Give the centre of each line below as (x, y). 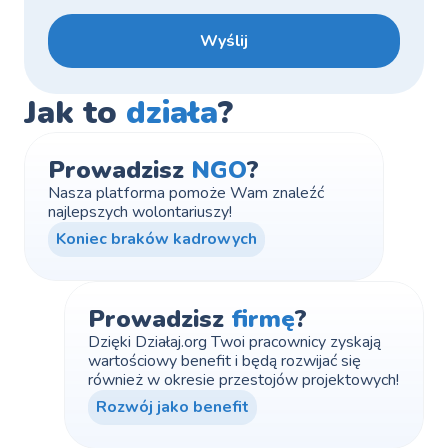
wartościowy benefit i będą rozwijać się (224, 361)
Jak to (75, 112)
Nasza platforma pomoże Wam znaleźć (186, 193)
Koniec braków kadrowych (156, 239)
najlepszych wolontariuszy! (140, 212)
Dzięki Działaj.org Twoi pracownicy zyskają (234, 342)
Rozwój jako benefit (172, 407)
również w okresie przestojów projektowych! (243, 380)
